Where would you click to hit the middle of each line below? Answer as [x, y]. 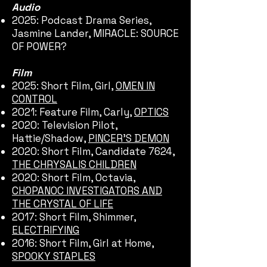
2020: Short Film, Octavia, [74, 178]
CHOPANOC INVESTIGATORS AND [87, 191]
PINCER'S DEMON [129, 138]
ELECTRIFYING [46, 230]
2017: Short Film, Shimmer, [74, 217]
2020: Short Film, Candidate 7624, [93, 151]
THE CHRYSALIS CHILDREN [74, 164]
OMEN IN [135, 86]
